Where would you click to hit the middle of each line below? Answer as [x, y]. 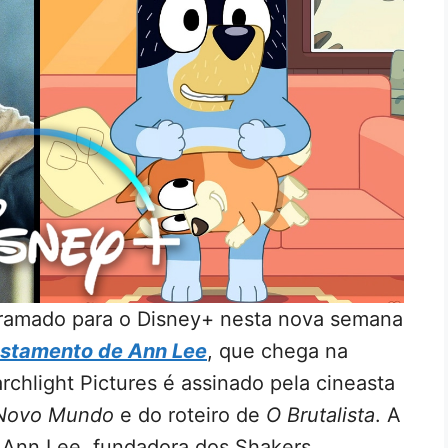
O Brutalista [320, 414]
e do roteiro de [190, 414]
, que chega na [277, 350]
